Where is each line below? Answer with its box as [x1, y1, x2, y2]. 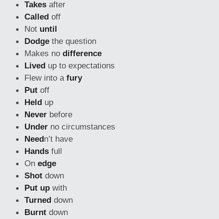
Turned [24, 195, 51, 205]
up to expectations [45, 61, 115, 70]
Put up [24, 183, 50, 193]
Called [24, 12, 49, 22]
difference [63, 48, 102, 58]
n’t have [44, 134, 73, 144]
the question [49, 36, 96, 46]
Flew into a [24, 73, 66, 83]
